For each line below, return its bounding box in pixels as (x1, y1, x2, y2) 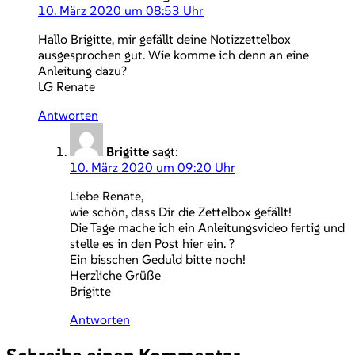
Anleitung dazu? (38, 62, 127, 78)
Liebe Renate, (70, 187, 143, 204)
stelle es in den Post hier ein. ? (70, 235, 235, 251)
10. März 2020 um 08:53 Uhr (38, 2, 204, 18)
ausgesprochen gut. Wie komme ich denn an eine (38, 46, 309, 63)
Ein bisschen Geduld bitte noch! (70, 250, 246, 267)
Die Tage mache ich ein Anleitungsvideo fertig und (70, 219, 345, 235)
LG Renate (38, 78, 95, 94)
